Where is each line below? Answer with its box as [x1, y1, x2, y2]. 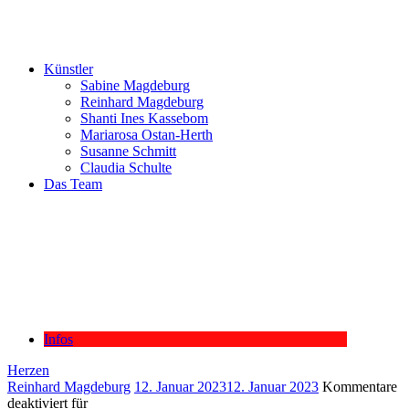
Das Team [44, 176, 102, 192]
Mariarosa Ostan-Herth [80, 127, 213, 142]
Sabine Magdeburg [80, 78, 190, 93]
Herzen [7, 362, 49, 378]
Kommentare [322, 379, 397, 394]
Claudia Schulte [80, 160, 172, 175]
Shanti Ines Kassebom [80, 110, 208, 126]
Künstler [44, 61, 93, 77]
